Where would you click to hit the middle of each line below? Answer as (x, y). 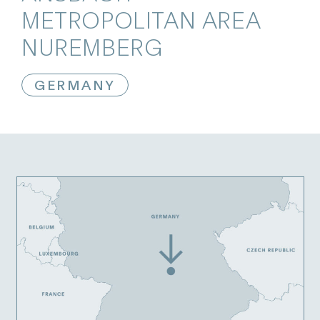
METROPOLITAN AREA (141, 18)
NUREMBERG (92, 45)
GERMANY (75, 84)
